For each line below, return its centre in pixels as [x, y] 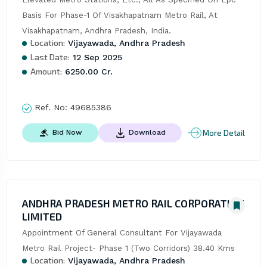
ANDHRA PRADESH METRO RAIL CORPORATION [133, 204]
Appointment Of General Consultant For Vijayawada [122, 233]
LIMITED [42, 217]
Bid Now [67, 133]
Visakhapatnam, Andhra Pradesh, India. [96, 31]
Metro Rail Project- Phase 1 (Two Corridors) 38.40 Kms [128, 249]
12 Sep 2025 [96, 58]
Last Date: [50, 57]
